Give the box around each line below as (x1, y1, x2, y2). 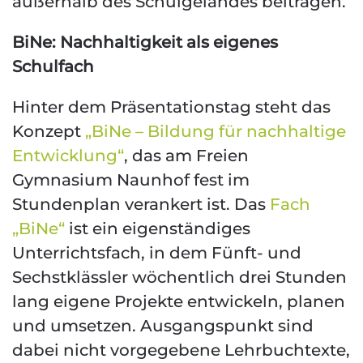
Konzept (12, 122, 81, 141)
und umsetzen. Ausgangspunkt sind (12, 316, 314, 335)
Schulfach (12, 57, 94, 76)
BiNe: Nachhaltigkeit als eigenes (12, 32, 278, 52)
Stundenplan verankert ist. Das (12, 194, 266, 214)
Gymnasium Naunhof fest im (12, 170, 250, 190)
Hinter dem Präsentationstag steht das (12, 97, 331, 117)
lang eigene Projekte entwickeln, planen (12, 292, 345, 311)
